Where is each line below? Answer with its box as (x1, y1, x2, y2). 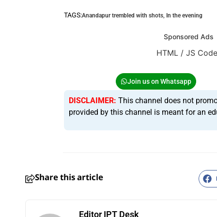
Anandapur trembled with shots (81, 12, 163, 19)
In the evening (166, 12, 202, 19)
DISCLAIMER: (68, 96, 116, 106)
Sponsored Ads (164, 32, 214, 41)
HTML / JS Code (111, 161, 172, 171)
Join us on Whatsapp (127, 77, 191, 86)
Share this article (35, 172, 103, 184)
